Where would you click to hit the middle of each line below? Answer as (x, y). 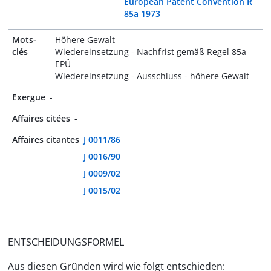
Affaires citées (41, 118)
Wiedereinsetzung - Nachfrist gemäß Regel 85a (151, 52)
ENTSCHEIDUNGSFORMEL (66, 242)
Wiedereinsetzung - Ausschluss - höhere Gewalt (152, 76)
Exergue (29, 97)
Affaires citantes (46, 139)
